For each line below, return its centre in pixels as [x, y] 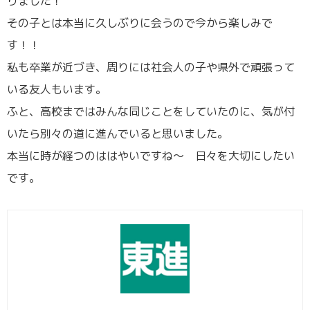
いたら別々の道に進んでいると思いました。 [118, 133]
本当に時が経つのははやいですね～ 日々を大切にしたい [151, 155]
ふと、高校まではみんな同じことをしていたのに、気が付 [151, 111]
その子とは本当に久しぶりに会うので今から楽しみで [140, 22]
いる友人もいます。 [57, 89]
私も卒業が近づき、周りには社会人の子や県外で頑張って [151, 67]
